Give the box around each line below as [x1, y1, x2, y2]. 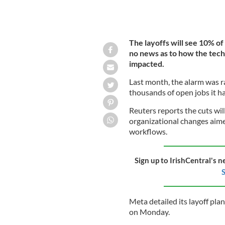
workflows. [129, 126, 167, 136]
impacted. [129, 58, 164, 68]
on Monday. [129, 206, 170, 216]
